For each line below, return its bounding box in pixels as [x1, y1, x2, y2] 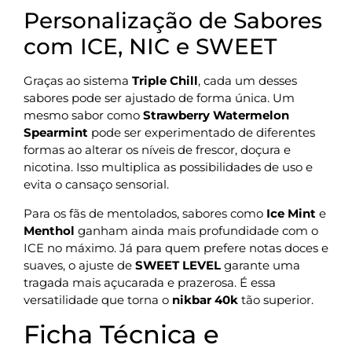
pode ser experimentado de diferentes [88, 125, 315, 141]
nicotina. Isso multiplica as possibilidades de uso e [24, 159, 313, 175]
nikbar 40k [172, 291, 238, 307]
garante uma [221, 257, 300, 273]
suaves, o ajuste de [24, 257, 135, 273]
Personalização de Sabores [24, 7, 322, 35]
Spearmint [24, 125, 88, 141]
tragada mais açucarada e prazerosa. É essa [24, 274, 276, 290]
